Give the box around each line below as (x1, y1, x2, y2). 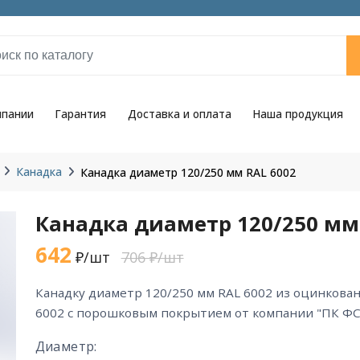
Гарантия (55, 107, 107, 121)
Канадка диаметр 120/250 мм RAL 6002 (80, 164, 296, 180)
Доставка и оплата (127, 107, 231, 121)
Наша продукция (252, 107, 343, 121)
